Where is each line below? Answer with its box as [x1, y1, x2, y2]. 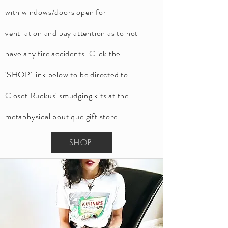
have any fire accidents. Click [5, 48, 107, 60]
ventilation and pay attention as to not [5, 27, 138, 39]
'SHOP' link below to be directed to [5, 69, 129, 80]
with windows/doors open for [5, 6, 106, 18]
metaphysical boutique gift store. [5, 110, 120, 122]
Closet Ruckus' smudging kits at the [5, 90, 129, 101]
